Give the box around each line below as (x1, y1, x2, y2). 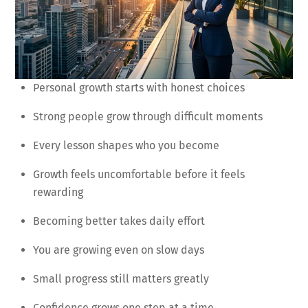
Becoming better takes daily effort (33, 214, 205, 228)
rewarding (33, 186, 83, 199)
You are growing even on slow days (33, 243, 204, 257)
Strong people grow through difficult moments (33, 110, 263, 124)
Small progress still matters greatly (33, 272, 209, 286)
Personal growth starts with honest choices (33, 81, 245, 95)
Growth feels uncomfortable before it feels (33, 168, 245, 181)
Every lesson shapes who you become (33, 139, 219, 153)
